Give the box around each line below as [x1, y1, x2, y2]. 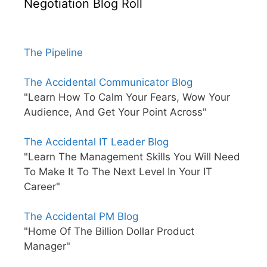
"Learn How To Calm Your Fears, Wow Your [24, 91, 230, 104]
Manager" [24, 240, 70, 253]
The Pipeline [24, 46, 83, 59]
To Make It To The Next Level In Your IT [24, 166, 212, 178]
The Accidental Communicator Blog [24, 76, 193, 89]
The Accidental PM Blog [24, 210, 138, 223]
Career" [24, 181, 60, 193]
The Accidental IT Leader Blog [24, 136, 169, 148]
